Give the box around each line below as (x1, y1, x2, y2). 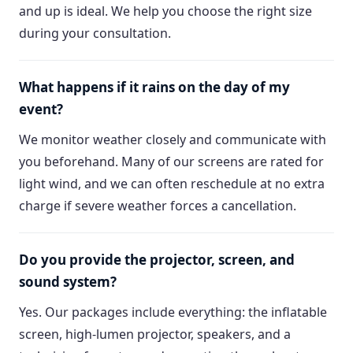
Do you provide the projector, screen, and (19, 251, 295, 269)
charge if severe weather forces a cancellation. (19, 197, 296, 214)
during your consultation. (19, 24, 171, 42)
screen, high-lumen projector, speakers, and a (19, 325, 291, 343)
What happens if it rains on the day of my (19, 78, 290, 96)
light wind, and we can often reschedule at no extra (19, 175, 325, 192)
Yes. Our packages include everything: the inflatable (19, 303, 327, 321)
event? (19, 100, 63, 118)
